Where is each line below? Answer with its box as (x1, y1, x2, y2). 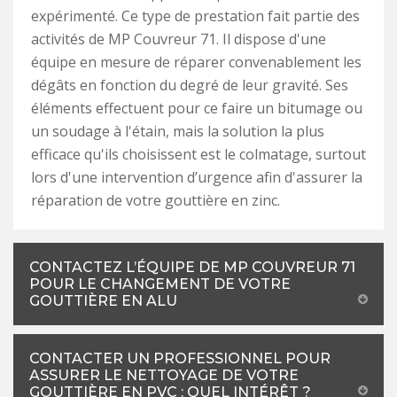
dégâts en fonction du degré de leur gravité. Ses (31, 74, 348, 95)
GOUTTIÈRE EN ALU (29, 292, 177, 309)
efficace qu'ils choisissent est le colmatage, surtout (31, 144, 366, 164)
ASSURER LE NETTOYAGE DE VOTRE (29, 366, 299, 384)
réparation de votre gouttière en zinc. (31, 190, 280, 210)
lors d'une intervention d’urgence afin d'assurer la (31, 167, 362, 187)
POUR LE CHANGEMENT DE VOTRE (29, 275, 291, 292)
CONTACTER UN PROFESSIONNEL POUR (29, 349, 331, 367)
